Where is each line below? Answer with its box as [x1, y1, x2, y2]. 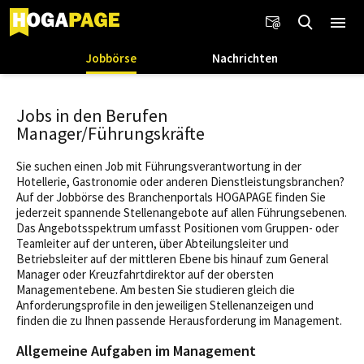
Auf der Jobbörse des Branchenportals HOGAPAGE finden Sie [16, 189, 326, 205]
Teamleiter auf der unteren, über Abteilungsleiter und [16, 236, 288, 251]
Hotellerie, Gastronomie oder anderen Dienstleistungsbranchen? [16, 174, 344, 189]
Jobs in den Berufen [16, 104, 168, 127]
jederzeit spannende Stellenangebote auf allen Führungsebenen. [16, 205, 347, 220]
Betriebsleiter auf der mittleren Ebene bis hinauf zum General [16, 251, 328, 266]
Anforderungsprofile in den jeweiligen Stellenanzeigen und [16, 297, 314, 313]
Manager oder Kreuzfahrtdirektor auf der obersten [16, 266, 274, 282]
